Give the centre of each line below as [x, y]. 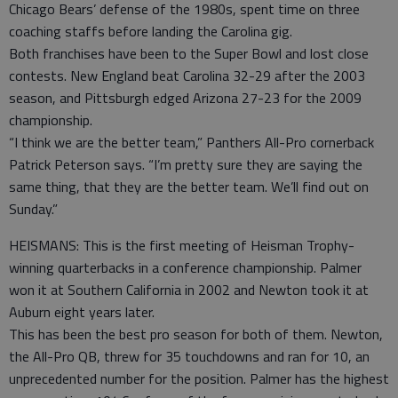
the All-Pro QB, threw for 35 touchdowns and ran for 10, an [189, 357]
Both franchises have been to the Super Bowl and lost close [189, 54]
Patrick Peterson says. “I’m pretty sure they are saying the [186, 165]
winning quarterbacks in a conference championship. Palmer [185, 268]
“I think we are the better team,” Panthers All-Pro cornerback [191, 143]
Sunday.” [33, 209]
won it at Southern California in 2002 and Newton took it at [189, 290]
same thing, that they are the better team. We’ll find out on [189, 187]
